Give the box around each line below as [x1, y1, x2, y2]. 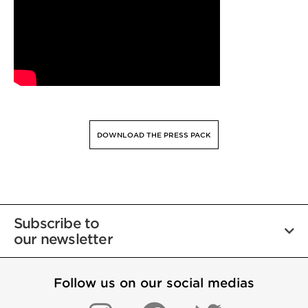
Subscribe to [14, 214, 100, 231]
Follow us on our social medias [54, 274, 254, 290]
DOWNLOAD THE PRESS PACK [97, 129, 211, 139]
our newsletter [14, 230, 113, 247]
